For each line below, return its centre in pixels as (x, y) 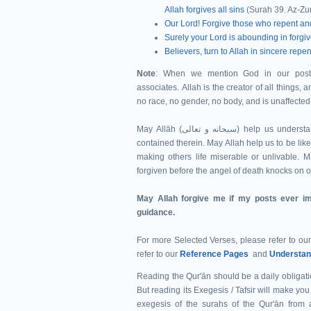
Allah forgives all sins (204, 10)
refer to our (158, 254)
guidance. (156, 212)
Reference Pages (214, 254)
